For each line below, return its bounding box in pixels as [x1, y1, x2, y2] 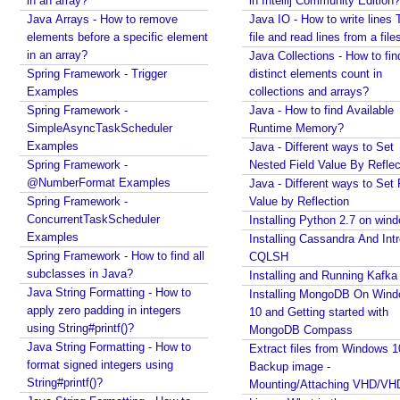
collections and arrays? [249, 85, 369, 98]
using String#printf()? [27, 321, 134, 335]
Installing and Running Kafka [249, 269, 397, 282]
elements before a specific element [27, 30, 208, 44]
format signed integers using [27, 358, 173, 371]
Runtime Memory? [249, 121, 344, 135]
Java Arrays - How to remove [27, 12, 178, 26]
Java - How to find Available [249, 104, 394, 117]
